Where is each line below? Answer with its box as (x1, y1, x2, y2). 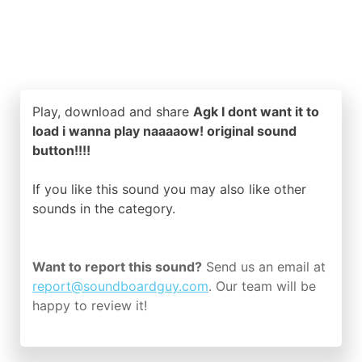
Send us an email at (202, 259, 326, 275)
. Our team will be (208, 278, 316, 294)
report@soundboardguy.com (32, 278, 208, 294)
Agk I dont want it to (193, 103, 319, 120)
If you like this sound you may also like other (32, 181, 306, 197)
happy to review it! (32, 297, 147, 314)
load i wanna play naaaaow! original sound (32, 123, 297, 139)
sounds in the (32, 200, 118, 217)
